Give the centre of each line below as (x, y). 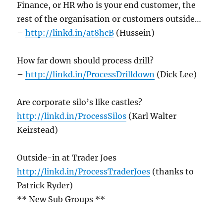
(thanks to (172, 172)
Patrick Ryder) (45, 186)
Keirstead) (38, 130)
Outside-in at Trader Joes (67, 158)
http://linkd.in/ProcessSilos (72, 116)
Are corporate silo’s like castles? (80, 102)
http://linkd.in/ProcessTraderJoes (84, 172)
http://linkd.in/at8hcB (70, 33)
